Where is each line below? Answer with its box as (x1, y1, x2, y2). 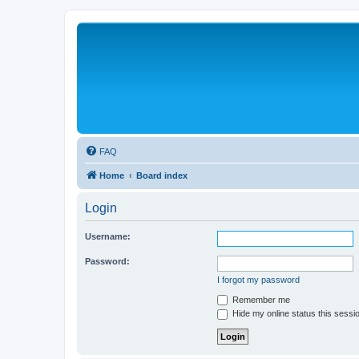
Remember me (230, 294, 290, 305)
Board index (136, 170, 188, 180)
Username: (85, 231, 131, 241)
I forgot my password (217, 274, 300, 284)
